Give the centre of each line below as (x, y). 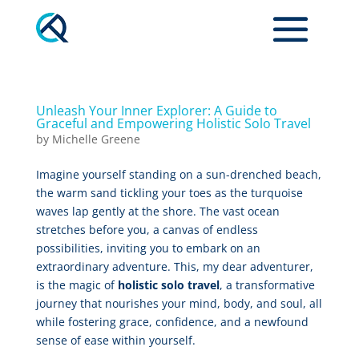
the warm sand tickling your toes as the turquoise (169, 193)
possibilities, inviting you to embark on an (148, 248)
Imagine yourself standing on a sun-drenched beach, (178, 174)
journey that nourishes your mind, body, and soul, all (179, 303)
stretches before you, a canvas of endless (147, 230)
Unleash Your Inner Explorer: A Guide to (156, 111)
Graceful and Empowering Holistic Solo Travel (173, 123)
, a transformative (267, 285)
